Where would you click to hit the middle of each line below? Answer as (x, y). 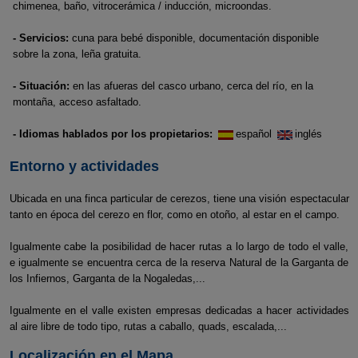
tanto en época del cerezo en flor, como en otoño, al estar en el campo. (174, 215)
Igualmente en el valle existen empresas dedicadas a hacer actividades (179, 310)
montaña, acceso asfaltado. (77, 102)
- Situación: (41, 86)
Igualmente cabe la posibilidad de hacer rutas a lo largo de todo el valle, (179, 247)
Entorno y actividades (84, 166)
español (255, 134)
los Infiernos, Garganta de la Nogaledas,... (107, 278)
